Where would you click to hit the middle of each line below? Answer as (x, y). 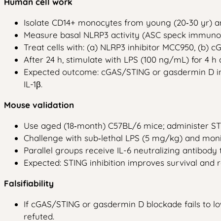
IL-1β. (33, 84)
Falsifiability (29, 183)
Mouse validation (39, 105)
